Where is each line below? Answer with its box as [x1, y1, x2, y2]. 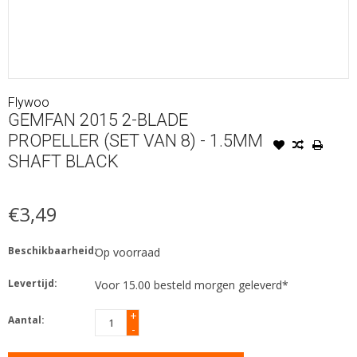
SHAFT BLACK [8, 151, 119, 171]
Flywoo [8, 94, 49, 110]
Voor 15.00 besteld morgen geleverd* [95, 277, 288, 292]
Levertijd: [8, 276, 57, 290]
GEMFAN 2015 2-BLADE [8, 109, 188, 130]
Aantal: [8, 312, 45, 327]
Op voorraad [95, 244, 160, 260]
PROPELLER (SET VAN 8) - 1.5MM [8, 130, 263, 151]
